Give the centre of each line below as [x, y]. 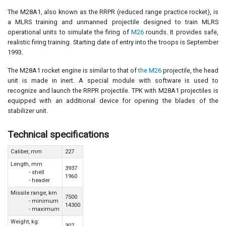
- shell [27, 172]
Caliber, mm [26, 151]
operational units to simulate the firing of [69, 32]
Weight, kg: [25, 221]
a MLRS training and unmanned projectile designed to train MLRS [113, 22]
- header [30, 180]
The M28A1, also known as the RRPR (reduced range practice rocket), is [113, 12]
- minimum [34, 201]
